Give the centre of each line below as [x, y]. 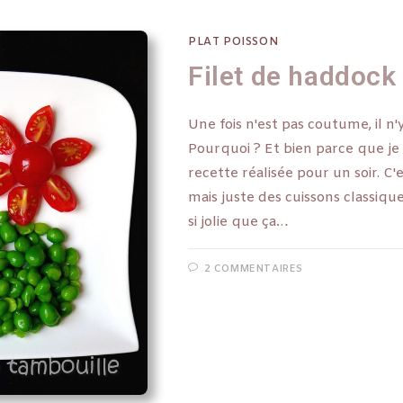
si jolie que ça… [238, 222]
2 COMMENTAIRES [254, 269]
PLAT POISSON [233, 42]
